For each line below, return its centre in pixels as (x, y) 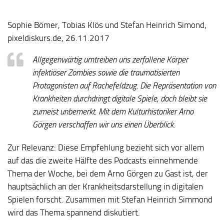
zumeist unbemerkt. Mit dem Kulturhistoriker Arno (113, 112)
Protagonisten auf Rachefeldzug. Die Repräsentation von (124, 86)
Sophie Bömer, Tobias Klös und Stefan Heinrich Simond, (107, 25)
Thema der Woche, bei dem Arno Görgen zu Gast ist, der (108, 174)
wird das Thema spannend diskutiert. (74, 213)
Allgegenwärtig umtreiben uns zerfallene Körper (110, 60)
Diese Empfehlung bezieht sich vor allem (130, 148)
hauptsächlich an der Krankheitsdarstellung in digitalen (105, 187)
